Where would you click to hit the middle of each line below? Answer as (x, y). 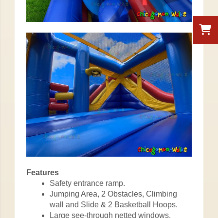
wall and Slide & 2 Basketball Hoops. (114, 204)
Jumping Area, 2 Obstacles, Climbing (113, 194)
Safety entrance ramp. (87, 183)
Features (43, 172)
